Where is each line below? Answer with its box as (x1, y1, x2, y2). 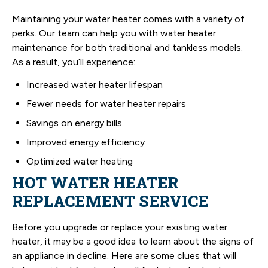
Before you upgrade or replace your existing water (12, 221, 227, 233)
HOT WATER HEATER (12, 172, 178, 193)
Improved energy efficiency (26, 136, 145, 148)
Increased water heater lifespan (26, 79, 163, 91)
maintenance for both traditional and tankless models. (12, 41, 243, 53)
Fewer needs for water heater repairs (26, 98, 186, 110)
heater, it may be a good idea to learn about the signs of (12, 236, 254, 248)
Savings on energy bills (26, 117, 122, 129)
